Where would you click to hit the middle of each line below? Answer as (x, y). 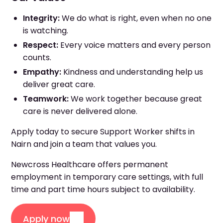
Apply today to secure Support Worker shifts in (103, 132)
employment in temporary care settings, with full (107, 177)
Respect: (41, 45)
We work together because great (135, 99)
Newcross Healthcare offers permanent (90, 165)
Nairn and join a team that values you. (84, 144)
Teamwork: (46, 99)
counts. (37, 57)
